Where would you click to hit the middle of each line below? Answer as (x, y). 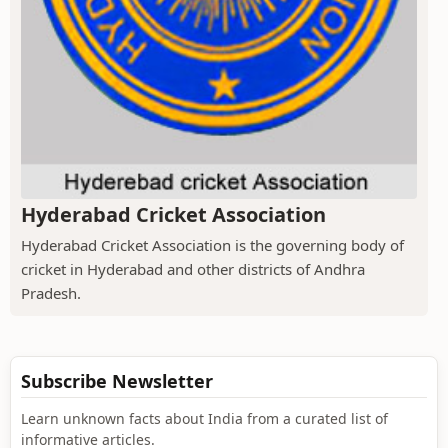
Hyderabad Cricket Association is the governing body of (212, 245)
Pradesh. (51, 293)
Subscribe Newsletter (117, 381)
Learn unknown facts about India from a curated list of (204, 419)
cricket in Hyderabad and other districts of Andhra (193, 269)
